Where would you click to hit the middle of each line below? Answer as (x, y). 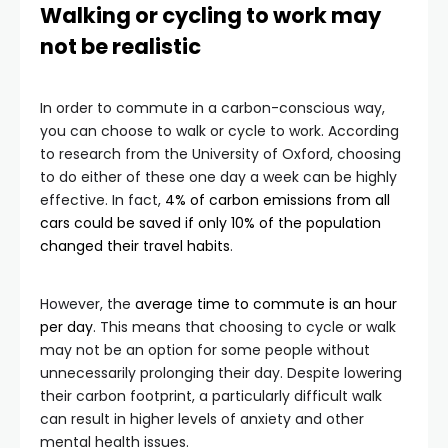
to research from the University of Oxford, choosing (220, 154)
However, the (87, 304)
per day (66, 327)
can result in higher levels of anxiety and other (202, 419)
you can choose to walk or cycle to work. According (219, 131)
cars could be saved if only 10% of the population (210, 223)
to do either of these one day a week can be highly (218, 177)
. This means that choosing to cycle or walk (244, 327)
